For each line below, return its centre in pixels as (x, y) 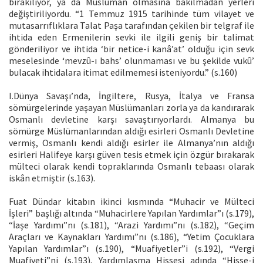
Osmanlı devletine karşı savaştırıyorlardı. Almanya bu (131, 119)
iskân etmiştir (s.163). (52, 178)
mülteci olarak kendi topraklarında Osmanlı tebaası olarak (131, 166)
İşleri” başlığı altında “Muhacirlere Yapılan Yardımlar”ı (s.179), (131, 213)
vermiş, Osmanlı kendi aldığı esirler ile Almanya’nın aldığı (131, 142)
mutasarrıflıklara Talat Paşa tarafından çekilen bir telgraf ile (131, 25)
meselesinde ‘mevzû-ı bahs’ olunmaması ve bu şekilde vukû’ (131, 60)
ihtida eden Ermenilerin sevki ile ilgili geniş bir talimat (131, 37)
